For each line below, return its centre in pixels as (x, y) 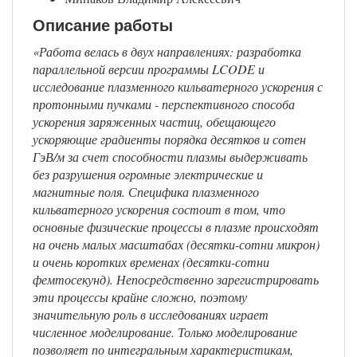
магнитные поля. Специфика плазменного (146, 192)
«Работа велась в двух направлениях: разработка (167, 52)
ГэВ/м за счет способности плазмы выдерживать (170, 157)
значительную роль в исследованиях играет (151, 315)
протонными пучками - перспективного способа (164, 104)
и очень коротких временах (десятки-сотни (151, 262)
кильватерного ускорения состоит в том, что (159, 210)
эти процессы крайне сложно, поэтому (140, 297)
